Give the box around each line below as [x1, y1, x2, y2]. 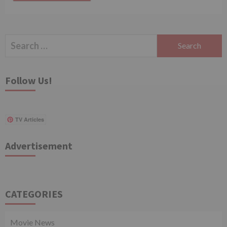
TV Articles [15, 115, 44, 123]
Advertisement [5, 139, 72, 152]
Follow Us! [5, 73, 52, 87]
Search [5, 34, 33, 46]
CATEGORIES [5, 187, 63, 200]
